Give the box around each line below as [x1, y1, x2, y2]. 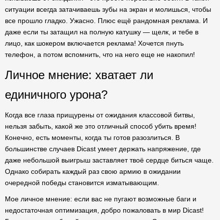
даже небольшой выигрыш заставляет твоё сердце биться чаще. [5, 156, 214, 164]
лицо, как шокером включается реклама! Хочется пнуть [5, 39, 184, 47]
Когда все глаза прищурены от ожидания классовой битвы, [5, 111, 195, 119]
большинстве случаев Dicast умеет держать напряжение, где [5, 145, 201, 153]
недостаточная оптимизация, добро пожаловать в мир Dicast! [5, 206, 204, 214]
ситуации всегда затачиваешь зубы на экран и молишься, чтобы [5, 5, 211, 13]
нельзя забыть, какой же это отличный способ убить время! [5, 122, 196, 130]
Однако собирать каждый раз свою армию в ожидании [5, 167, 181, 175]
